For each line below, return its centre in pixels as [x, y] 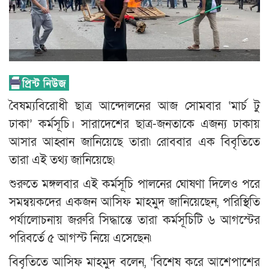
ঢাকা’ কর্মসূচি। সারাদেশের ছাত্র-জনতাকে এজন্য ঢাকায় [134, 124]
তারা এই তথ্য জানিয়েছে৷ [62, 160]
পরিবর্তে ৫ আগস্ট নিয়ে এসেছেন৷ [80, 238]
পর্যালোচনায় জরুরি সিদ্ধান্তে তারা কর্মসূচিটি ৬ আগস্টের [134, 220]
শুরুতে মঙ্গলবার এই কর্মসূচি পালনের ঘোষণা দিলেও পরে [134, 184]
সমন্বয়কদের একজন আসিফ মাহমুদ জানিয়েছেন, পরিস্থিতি [134, 202]
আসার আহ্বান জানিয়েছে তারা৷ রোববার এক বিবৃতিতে [134, 142]
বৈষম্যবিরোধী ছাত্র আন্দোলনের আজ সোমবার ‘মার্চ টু [134, 106]
